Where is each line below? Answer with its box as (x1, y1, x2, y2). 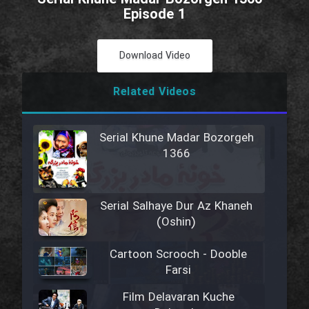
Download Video (119, 48, 190, 63)
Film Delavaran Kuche (123, 288, 235, 308)
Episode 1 (123, 4, 186, 26)
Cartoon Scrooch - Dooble (110, 246, 248, 265)
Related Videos (113, 83, 196, 101)
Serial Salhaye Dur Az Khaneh (99, 197, 252, 217)
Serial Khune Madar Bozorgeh (99, 129, 254, 148)
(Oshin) (157, 213, 195, 232)
